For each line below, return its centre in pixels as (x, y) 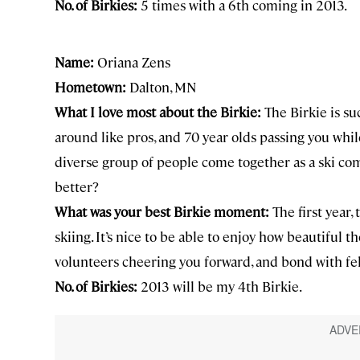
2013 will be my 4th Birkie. (220, 286)
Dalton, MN (161, 86)
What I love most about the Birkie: (158, 111)
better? (77, 186)
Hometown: (90, 86)
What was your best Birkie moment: (162, 211)
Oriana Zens (132, 61)
